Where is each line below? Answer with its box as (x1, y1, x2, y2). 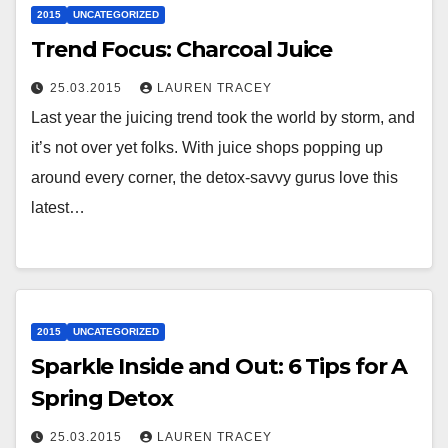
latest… (31, 198, 85, 216)
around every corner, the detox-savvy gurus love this (31, 168, 398, 186)
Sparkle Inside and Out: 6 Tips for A (31, 352, 408, 380)
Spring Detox (31, 384, 173, 412)
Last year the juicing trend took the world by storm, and (31, 108, 415, 126)
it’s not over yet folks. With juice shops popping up (31, 138, 383, 156)
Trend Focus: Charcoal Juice (31, 35, 333, 63)
